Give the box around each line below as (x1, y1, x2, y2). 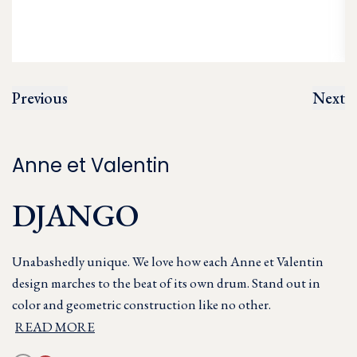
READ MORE (15, 318, 95, 335)
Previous (12, 88, 68, 108)
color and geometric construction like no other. (12, 296, 271, 313)
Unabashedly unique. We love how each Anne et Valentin (12, 253, 324, 270)
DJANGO (12, 194, 139, 236)
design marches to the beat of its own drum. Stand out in (12, 274, 320, 292)
